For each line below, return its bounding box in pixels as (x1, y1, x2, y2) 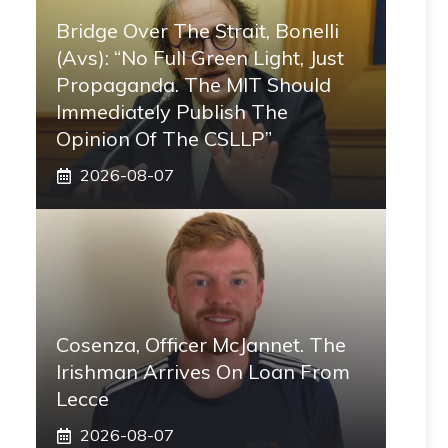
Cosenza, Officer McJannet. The (56, 332, 346, 357)
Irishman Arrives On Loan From (56, 359, 350, 384)
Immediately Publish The (56, 99, 288, 124)
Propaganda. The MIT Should (56, 72, 331, 97)
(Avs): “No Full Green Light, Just (56, 45, 344, 70)
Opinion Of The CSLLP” (56, 126, 272, 151)
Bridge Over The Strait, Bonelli (56, 18, 339, 43)
